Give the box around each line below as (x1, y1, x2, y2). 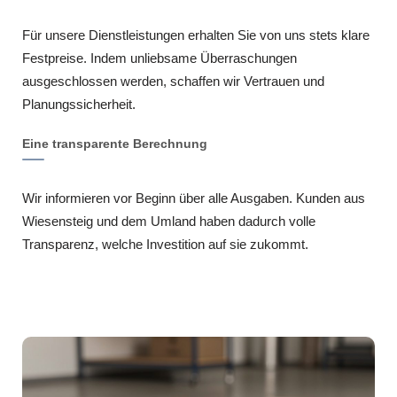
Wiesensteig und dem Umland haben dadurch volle (22, 213, 315, 229)
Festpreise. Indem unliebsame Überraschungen (22, 50, 297, 66)
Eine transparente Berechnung (22, 136, 207, 151)
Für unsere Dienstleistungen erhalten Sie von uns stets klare (22, 27, 370, 43)
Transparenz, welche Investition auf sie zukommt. (22, 236, 308, 252)
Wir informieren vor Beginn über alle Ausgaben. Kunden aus (22, 190, 365, 206)
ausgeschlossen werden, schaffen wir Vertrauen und (22, 73, 324, 89)
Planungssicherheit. (22, 96, 136, 112)
